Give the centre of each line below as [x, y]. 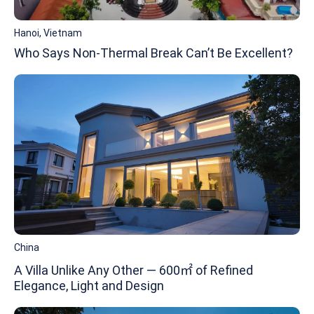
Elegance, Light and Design [89, 286]
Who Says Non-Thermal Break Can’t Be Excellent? [153, 53]
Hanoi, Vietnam [48, 33]
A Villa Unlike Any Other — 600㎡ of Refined [134, 271]
